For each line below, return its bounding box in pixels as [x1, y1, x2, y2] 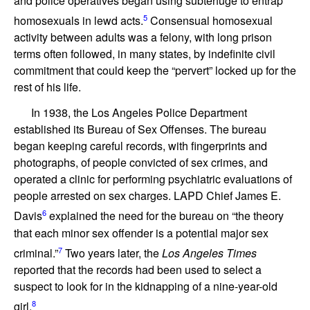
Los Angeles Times [162, 244, 257, 261]
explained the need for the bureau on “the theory [46, 208, 284, 224]
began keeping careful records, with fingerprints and [14, 138, 267, 154]
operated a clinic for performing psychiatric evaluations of [14, 171, 292, 188]
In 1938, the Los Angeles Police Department [31, 104, 247, 121]
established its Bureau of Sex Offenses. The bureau [14, 121, 266, 138]
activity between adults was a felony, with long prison [14, 29, 272, 46]
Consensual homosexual [147, 12, 273, 29]
